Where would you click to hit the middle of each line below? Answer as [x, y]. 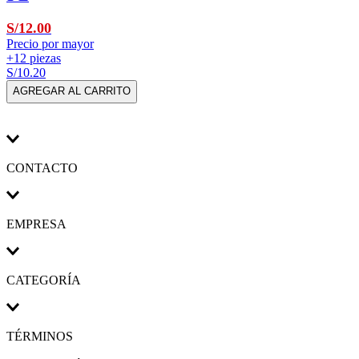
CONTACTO [42, 167]
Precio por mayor [50, 44]
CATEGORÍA [44, 280]
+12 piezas [34, 58]
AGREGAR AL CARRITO [72, 91]
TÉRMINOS [40, 336]
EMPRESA [36, 224]
